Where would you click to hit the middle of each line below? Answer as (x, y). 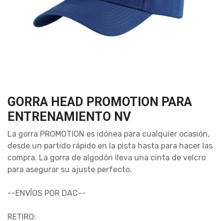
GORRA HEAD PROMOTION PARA (100, 102)
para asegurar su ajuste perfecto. (70, 169)
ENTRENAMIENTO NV (69, 117)
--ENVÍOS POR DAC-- (47, 193)
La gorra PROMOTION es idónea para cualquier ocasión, (109, 134)
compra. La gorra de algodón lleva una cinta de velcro (107, 158)
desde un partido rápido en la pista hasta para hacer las (110, 146)
